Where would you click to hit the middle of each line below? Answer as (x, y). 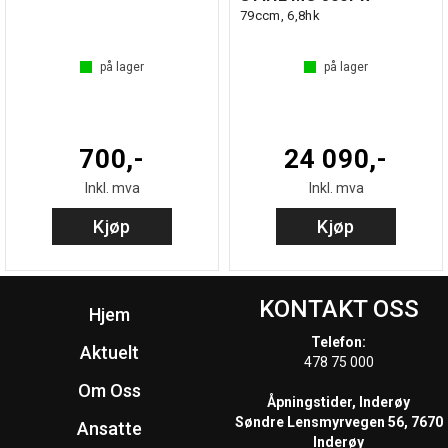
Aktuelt (109, 353)
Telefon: (338, 342)
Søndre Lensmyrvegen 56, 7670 (338, 422)
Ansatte (109, 429)
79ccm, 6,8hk (280, 16)
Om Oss (109, 391)
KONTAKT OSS (338, 309)
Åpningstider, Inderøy (338, 402)
